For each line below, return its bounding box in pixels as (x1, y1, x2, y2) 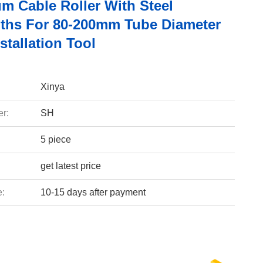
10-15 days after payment (40, 187, 146, 197)
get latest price (40, 161, 101, 171)
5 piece (40, 134, 71, 144)
